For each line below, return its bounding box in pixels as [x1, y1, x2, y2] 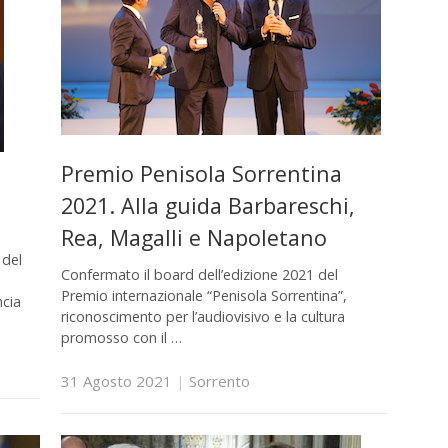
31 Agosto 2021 [60, 370, 172, 391]
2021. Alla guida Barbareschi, [60, 190, 355, 220]
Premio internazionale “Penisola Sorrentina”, [60, 286, 347, 306]
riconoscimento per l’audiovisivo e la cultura [60, 307, 345, 327]
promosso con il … [60, 328, 182, 348]
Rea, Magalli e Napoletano [60, 222, 327, 252]
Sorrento [188, 370, 250, 391]
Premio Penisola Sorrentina [60, 158, 342, 188]
